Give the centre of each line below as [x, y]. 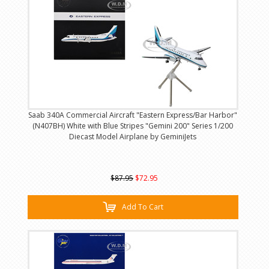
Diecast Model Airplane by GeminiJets [133, 137]
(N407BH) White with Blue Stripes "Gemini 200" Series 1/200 [133, 126]
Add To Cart [142, 207]
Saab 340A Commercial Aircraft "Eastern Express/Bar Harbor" [133, 115]
